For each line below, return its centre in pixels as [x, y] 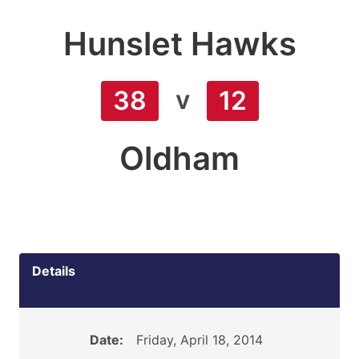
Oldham [179, 158]
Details [54, 271]
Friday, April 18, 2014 [199, 340]
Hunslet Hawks [179, 44]
